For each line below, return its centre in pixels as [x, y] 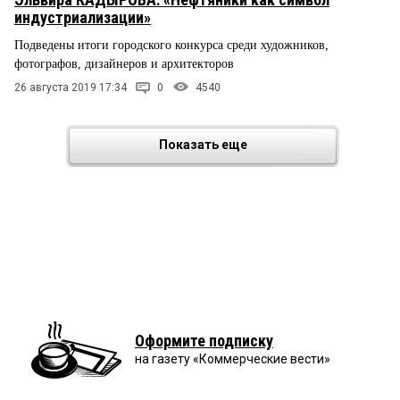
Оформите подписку [204, 340]
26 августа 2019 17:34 [71, 87]
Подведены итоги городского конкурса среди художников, [171, 45]
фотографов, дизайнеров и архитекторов [124, 63]
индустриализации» [83, 17]
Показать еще [203, 144]
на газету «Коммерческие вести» [233, 358]
